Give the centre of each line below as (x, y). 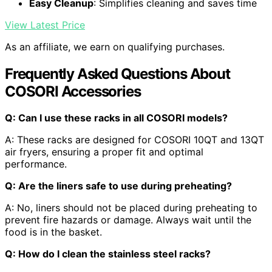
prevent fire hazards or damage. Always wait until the (128, 220)
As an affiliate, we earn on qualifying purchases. (115, 46)
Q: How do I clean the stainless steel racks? (108, 254)
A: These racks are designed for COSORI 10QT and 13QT (134, 140)
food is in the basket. (53, 232)
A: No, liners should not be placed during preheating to (131, 208)
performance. (36, 164)
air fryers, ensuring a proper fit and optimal (104, 152)
